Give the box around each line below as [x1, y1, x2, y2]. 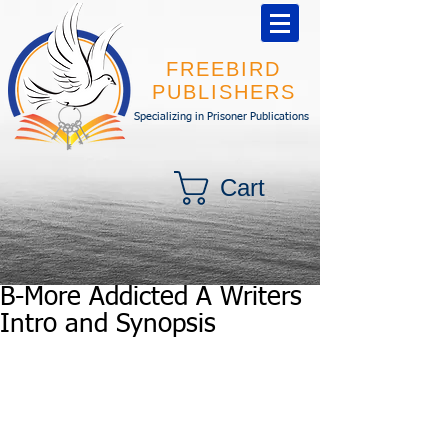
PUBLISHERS [151, 81, 296, 103]
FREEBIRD [166, 58, 281, 80]
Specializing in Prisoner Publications [134, 111, 309, 122]
